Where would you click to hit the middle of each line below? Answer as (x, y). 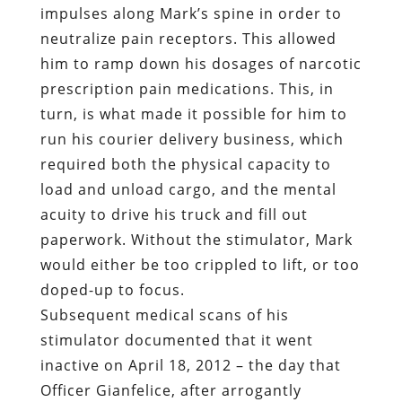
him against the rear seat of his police (184, 349)
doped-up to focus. (112, 173)
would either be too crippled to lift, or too (200, 148)
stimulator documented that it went (176, 223)
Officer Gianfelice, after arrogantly (170, 273)
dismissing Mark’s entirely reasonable (184, 298)
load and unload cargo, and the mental (188, 72)
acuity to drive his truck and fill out (174, 97)
